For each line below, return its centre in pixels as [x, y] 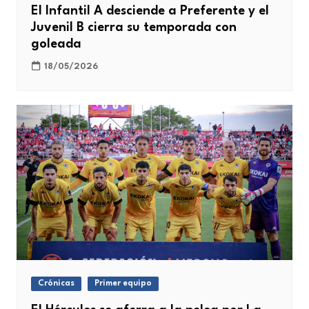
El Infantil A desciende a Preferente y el [150, 11]
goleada [56, 44]
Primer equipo [123, 283]
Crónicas [56, 283]
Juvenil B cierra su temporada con [133, 27]
